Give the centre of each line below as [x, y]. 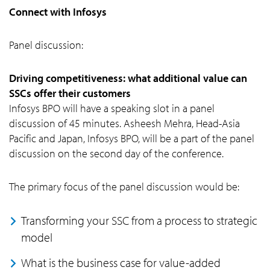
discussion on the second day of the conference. [116, 153]
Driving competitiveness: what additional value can [128, 78]
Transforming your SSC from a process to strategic [139, 220]
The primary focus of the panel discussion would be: [124, 187]
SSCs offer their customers [70, 93]
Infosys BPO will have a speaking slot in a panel [112, 108]
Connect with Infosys [58, 12]
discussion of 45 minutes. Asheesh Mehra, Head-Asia [124, 123]
